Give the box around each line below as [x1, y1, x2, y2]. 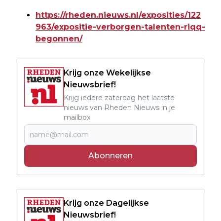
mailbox [64, 113, 90, 122]
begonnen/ [36, 34, 82, 44]
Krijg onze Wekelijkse [64, 68, 151, 78]
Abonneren [88, 151, 133, 161]
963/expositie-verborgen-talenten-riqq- [36, 22, 205, 32]
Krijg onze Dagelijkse [64, 198, 149, 208]
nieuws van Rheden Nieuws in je [64, 103, 175, 112]
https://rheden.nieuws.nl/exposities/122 [36, 10, 201, 20]
